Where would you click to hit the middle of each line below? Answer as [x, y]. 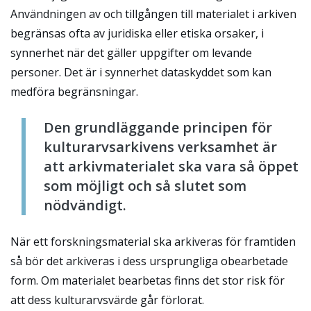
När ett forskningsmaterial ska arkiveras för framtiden [153, 242]
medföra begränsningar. [74, 92]
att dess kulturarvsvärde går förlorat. [107, 300]
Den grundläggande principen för [158, 128]
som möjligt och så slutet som [145, 186]
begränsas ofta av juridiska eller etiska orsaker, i [137, 34]
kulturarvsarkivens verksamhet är [160, 147]
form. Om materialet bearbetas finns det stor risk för [148, 281]
